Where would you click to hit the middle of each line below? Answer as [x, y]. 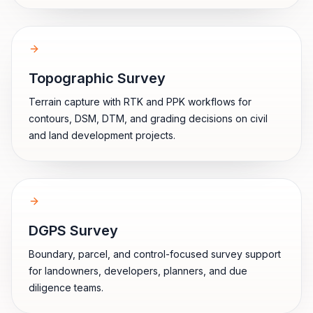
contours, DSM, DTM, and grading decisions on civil [148, 118]
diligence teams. [66, 287]
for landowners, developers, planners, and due [138, 271]
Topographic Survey [97, 78]
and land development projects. [102, 135]
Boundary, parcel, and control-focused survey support [155, 254]
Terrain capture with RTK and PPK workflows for [140, 102]
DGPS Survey [73, 231]
